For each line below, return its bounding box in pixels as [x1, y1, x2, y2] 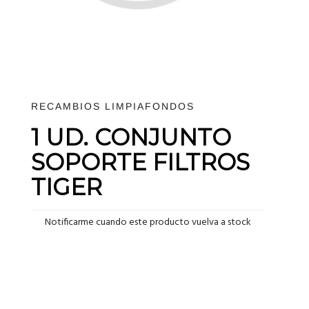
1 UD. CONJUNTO [31, 123, 231, 151]
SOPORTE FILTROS [31, 148, 250, 176]
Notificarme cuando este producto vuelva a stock [44, 214, 251, 230]
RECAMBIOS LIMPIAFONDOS [31, 100, 195, 112]
